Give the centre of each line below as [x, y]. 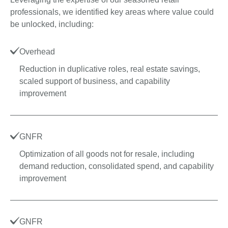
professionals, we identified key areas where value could [112, 12]
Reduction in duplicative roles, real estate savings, [110, 69]
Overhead [37, 52]
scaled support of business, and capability [95, 81]
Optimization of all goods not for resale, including [107, 154]
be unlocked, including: [52, 24]
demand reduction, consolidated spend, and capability [117, 166]
